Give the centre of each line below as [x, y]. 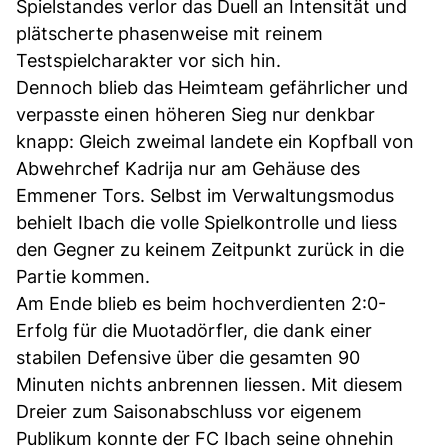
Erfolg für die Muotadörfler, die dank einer [194, 330]
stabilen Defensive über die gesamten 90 [188, 357]
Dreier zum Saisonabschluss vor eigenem [189, 411]
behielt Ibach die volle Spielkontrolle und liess [206, 222]
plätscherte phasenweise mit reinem [169, 33]
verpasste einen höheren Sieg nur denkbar [195, 114]
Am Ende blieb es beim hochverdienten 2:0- [201, 303]
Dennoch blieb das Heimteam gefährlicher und [212, 87]
